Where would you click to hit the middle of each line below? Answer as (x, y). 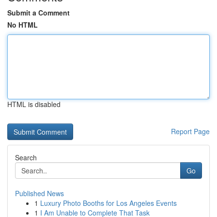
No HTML (23, 25)
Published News (39, 193)
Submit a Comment (39, 13)
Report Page (190, 131)
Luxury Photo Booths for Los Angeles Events (108, 203)
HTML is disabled (34, 104)
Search (26, 157)
